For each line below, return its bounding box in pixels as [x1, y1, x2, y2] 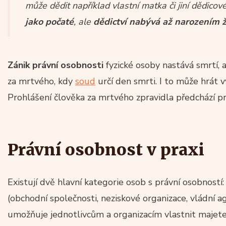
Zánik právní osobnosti [8, 59, 103, 71]
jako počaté [25, 15, 74, 28]
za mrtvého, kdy [8, 75, 75, 87]
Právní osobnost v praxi [8, 139, 204, 160]
